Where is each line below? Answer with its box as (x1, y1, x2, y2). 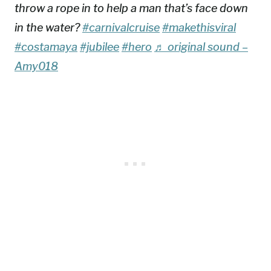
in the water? (15, 21, 82, 34)
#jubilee (80, 40, 119, 53)
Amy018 (15, 59, 58, 73)
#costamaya (15, 40, 77, 53)
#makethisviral (162, 21, 236, 34)
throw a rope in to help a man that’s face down (15, 1, 248, 15)
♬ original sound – (154, 40, 248, 53)
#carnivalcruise (82, 21, 160, 34)
